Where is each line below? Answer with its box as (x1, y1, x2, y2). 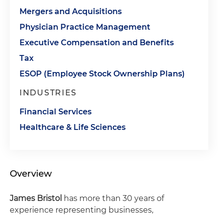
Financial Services (19, 107, 91, 116)
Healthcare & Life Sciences (19, 123, 126, 132)
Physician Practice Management (19, 22, 150, 32)
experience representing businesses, (10, 205, 153, 215)
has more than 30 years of (62, 194, 164, 203)
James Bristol (10, 194, 62, 203)
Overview (10, 168, 52, 179)
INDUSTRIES (19, 88, 77, 97)
